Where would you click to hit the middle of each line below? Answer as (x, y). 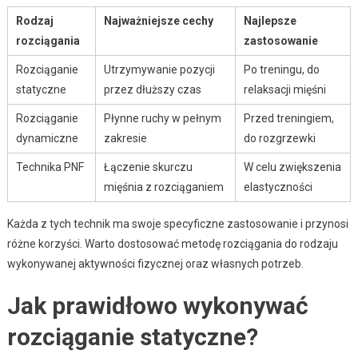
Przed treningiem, (288, 118)
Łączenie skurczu (148, 167)
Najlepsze (270, 20)
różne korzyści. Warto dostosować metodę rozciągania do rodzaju (172, 243)
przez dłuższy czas (152, 89)
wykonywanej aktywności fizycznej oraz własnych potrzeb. (155, 263)
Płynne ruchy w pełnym (162, 118)
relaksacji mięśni (284, 89)
